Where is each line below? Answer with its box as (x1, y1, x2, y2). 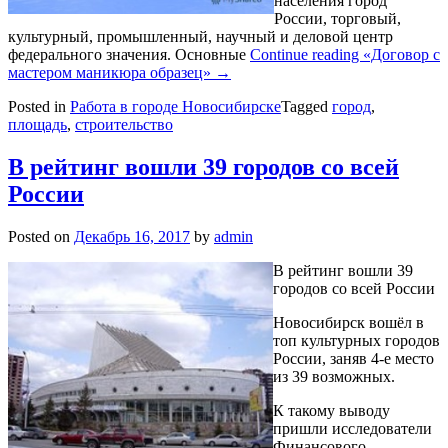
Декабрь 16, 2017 (74, 227, 190, 245)
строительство (75, 115, 173, 133)
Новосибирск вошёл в (273, 313, 424, 331)
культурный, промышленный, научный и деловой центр (8, 27, 393, 45)
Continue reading (250, 45, 363, 63)
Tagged (281, 97, 332, 115)
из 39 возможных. (273, 367, 395, 385)
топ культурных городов (273, 331, 440, 349)
